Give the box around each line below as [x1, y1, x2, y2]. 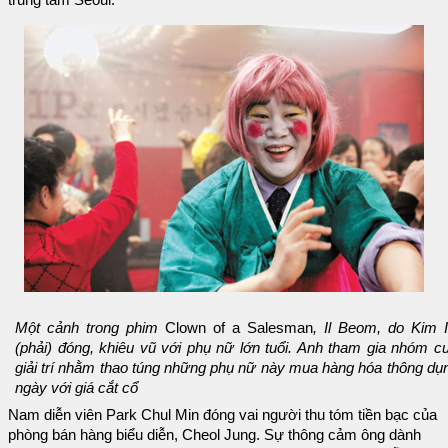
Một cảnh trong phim [15, 320, 158, 337]
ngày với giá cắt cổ [15, 380, 138, 397]
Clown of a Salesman [158, 320, 313, 337]
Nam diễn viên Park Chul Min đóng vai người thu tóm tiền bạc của [8, 407, 437, 424]
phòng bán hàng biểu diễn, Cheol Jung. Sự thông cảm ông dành [8, 427, 421, 444]
